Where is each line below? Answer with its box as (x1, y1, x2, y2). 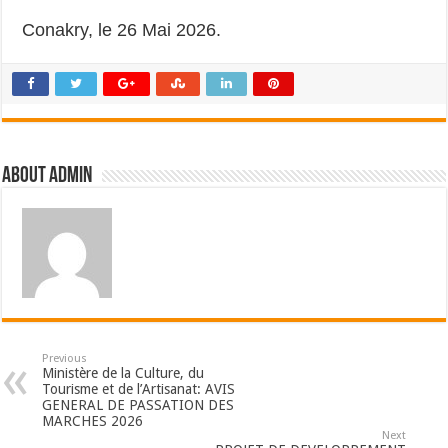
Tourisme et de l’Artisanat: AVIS (42, 381, 236, 398)
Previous (42, 352, 88, 366)
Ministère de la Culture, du (42, 365, 205, 382)
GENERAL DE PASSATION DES (42, 397, 235, 414)
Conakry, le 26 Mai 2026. (22, 20, 222, 41)
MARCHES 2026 (42, 413, 144, 430)
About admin (2, 165, 93, 189)
